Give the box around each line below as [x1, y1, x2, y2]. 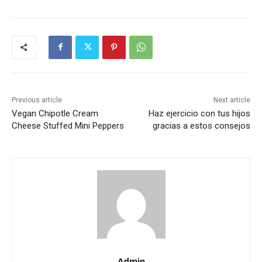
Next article [213, 95, 250, 104]
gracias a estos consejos [152, 120, 250, 131]
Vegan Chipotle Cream [12, 108, 98, 119]
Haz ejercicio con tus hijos [148, 108, 250, 119]
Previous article [12, 95, 62, 104]
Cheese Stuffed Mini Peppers [12, 120, 124, 131]
